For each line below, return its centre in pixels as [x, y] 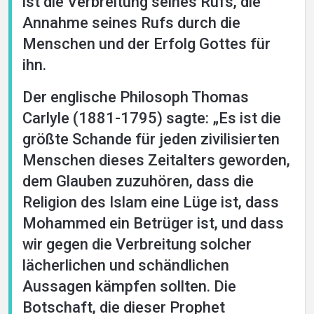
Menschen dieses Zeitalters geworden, [156, 160]
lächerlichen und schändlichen [126, 265]
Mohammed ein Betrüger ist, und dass [153, 223]
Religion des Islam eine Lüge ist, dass [151, 202]
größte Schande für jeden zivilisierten [151, 139]
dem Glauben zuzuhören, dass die [138, 181]
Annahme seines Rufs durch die [131, 23]
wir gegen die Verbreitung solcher [137, 244]
